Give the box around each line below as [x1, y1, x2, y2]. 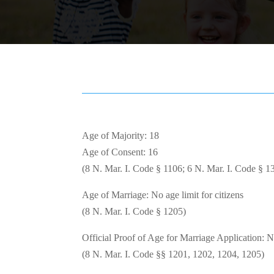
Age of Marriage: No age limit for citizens [82, 190, 244, 201]
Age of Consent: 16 [82, 147, 158, 158]
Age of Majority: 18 [82, 130, 160, 141]
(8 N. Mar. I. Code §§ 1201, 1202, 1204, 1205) [82, 249, 265, 260]
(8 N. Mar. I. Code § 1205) [82, 206, 187, 217]
